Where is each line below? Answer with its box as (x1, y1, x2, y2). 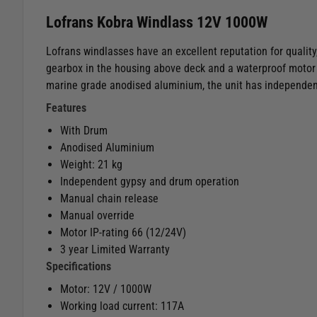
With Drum (60, 124, 108, 138)
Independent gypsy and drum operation (60, 175, 239, 189)
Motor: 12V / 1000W (60, 282, 151, 296)
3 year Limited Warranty (60, 243, 170, 257)
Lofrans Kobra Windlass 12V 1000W (46, 13, 267, 32)
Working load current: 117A (60, 299, 184, 313)
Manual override (60, 209, 134, 223)
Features (46, 101, 86, 115)
